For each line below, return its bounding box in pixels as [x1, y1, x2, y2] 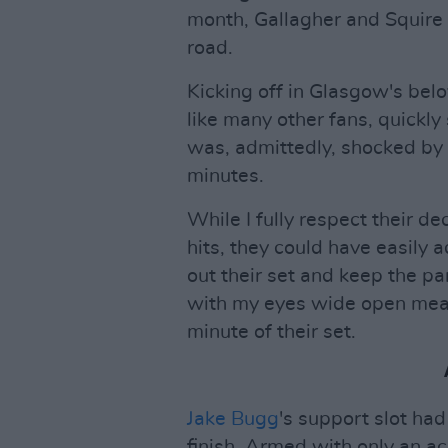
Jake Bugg [187, 409, 279, 429]
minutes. [187, 166, 264, 186]
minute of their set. [187, 322, 356, 342]
